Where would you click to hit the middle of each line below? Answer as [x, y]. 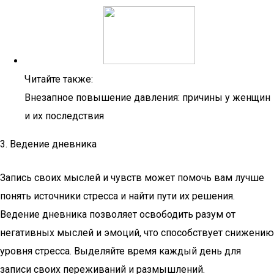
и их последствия [64, 116]
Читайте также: [59, 79]
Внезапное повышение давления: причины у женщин [147, 98]
